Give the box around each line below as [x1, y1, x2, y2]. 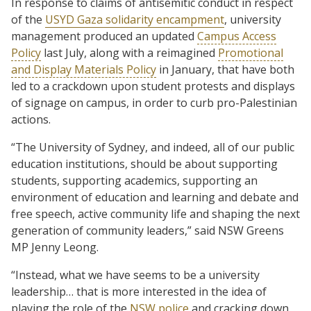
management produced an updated [11, 28, 197, 44]
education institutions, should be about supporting [11, 155, 278, 171]
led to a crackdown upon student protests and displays [11, 78, 295, 94]
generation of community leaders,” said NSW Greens [11, 222, 284, 238]
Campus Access [197, 28, 276, 44]
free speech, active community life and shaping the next [11, 205, 300, 221]
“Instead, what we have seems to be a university [11, 267, 260, 283]
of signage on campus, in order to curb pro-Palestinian [11, 94, 297, 110]
